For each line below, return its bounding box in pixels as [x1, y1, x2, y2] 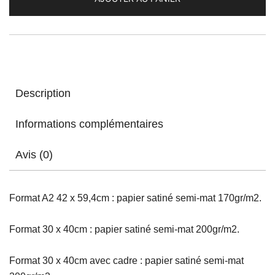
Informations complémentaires [15, 117, 163, 130]
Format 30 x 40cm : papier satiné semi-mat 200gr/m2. [9, 223, 239, 234]
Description [15, 87, 71, 99]
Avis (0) [15, 148, 53, 161]
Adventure [136, 29, 182, 41]
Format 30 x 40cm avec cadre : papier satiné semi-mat [9, 255, 244, 266]
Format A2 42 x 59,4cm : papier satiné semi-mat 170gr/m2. [9, 192, 261, 203]
